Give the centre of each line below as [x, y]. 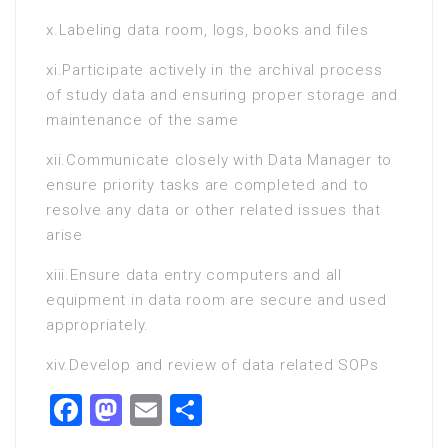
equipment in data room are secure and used [216, 300]
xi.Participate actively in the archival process [214, 70]
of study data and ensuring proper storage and [222, 95]
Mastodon [192, 410]
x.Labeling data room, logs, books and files [207, 30]
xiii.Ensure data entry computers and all [194, 275]
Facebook [148, 410]
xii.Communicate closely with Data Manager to [219, 160]
